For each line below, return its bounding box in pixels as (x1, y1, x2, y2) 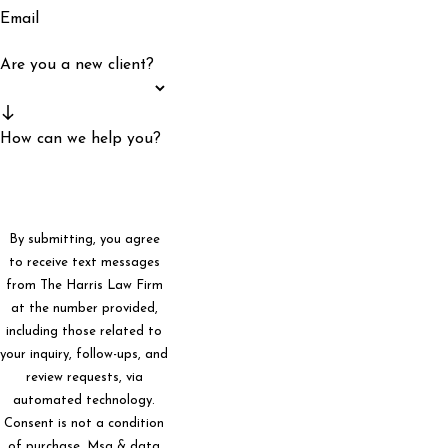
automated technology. (13, 394, 155, 408)
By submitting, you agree (8, 233, 160, 247)
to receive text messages (8, 256, 160, 270)
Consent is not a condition (4, 417, 164, 431)
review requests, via (25, 371, 143, 385)
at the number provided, (10, 302, 158, 316)
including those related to (6, 325, 162, 339)
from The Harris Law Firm (5, 279, 163, 293)
